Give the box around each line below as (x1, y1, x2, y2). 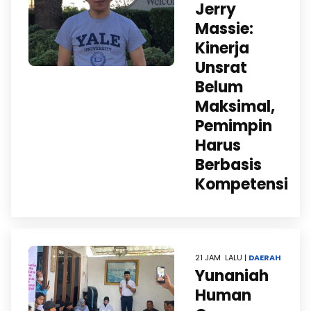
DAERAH (249, 252, 281, 263)
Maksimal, (195, 96, 275, 117)
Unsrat (195, 57, 247, 78)
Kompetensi (195, 174, 288, 195)
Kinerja (195, 37, 249, 59)
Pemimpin (195, 115, 272, 137)
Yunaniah (195, 265, 269, 287)
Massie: (195, 18, 253, 40)
